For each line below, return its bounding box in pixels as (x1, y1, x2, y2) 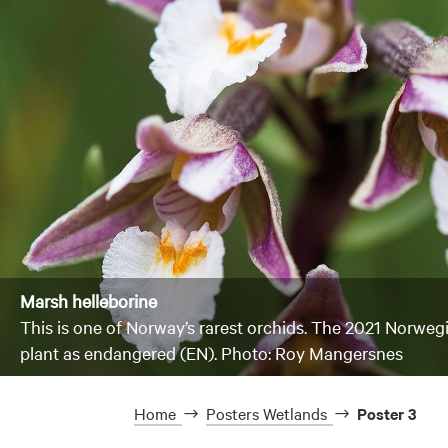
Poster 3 (357, 401, 418, 424)
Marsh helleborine (20, 288, 157, 312)
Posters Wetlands (206, 401, 328, 424)
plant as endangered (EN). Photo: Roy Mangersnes (20, 340, 403, 364)
